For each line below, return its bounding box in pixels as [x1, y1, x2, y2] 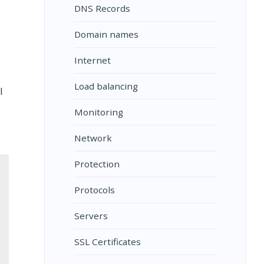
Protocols [74, 184, 115, 196]
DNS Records [74, 2, 130, 14]
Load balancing [74, 80, 138, 92]
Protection [74, 158, 120, 170]
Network [74, 132, 112, 144]
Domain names [74, 28, 138, 40]
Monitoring [74, 106, 123, 118]
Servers [74, 210, 108, 222]
